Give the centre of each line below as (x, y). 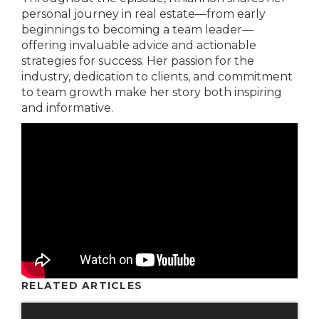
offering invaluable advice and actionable (139, 45)
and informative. (67, 108)
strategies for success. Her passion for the (138, 61)
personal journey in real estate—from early (143, 14)
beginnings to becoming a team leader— (137, 30)
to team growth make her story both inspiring (152, 92)
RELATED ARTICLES (82, 286)
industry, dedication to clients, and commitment (157, 77)
